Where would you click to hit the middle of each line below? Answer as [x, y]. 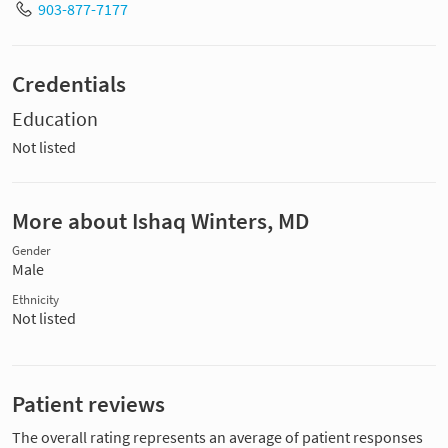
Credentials [69, 83]
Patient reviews [88, 403]
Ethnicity [35, 299]
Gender [31, 250]
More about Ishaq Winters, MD [160, 220]
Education [55, 118]
